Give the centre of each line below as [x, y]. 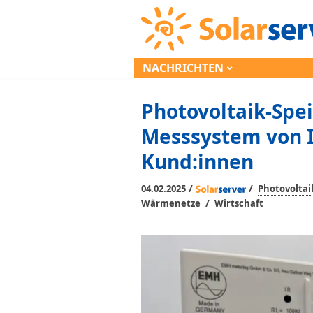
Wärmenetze [171, 203]
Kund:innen [197, 161]
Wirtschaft [239, 203]
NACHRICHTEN [183, 68]
